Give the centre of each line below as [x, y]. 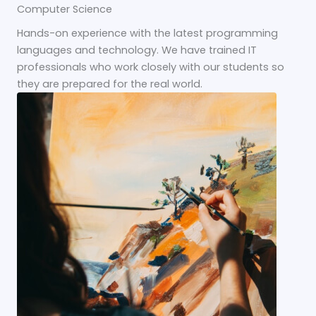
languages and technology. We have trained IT [137, 50]
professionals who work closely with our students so [151, 67]
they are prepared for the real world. [110, 84]
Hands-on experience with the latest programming [147, 33]
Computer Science [65, 9]
